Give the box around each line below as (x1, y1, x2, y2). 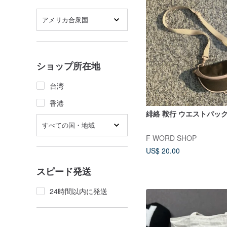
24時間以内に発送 (50, 186, 107, 196)
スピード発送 (36, 165, 91, 178)
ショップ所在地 (36, 59, 100, 72)
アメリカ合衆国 (42, 15, 88, 24)
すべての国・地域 (42, 120, 95, 130)
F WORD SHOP (146, 133, 197, 143)
